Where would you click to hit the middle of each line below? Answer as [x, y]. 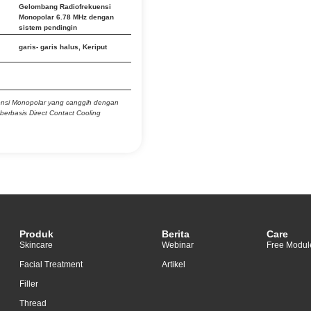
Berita [175, 234]
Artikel [173, 264]
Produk [37, 234]
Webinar [177, 245]
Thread [33, 303]
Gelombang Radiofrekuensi [65, 7]
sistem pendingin [48, 27]
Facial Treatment [51, 264]
